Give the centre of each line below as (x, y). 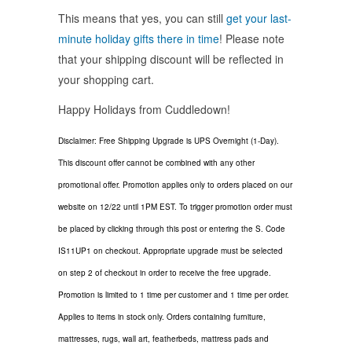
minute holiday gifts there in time (139, 38)
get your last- (259, 18)
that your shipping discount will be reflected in (171, 59)
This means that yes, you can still (142, 18)
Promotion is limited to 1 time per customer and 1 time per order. (174, 294)
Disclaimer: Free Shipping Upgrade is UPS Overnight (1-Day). (169, 140)
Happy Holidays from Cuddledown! (144, 109)
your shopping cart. (106, 79)
